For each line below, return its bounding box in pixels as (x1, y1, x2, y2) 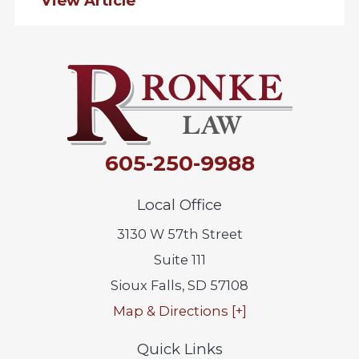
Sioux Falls (111, 276, 182, 293)
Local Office (137, 195, 222, 214)
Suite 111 (153, 251, 206, 268)
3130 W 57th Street (116, 225, 243, 242)
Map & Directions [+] (112, 302, 247, 319)
